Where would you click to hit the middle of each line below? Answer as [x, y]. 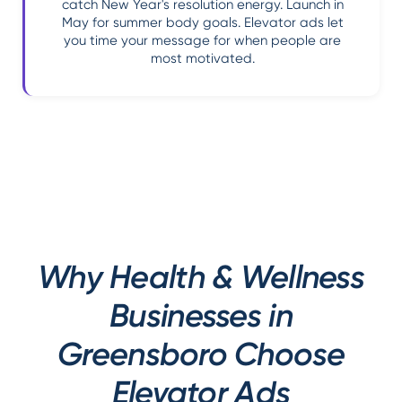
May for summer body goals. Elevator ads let [202, 22]
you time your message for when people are [202, 40]
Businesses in [201, 315]
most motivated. [202, 58]
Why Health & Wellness [201, 277]
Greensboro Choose [201, 354]
